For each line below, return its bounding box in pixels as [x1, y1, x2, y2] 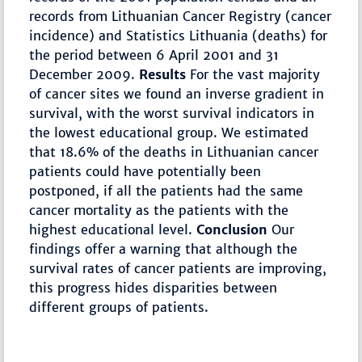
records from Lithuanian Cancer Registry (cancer [29, 8, 332, 25]
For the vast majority [186, 66, 321, 83]
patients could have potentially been [29, 163, 262, 180]
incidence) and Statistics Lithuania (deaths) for [29, 27, 328, 44]
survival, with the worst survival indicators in [29, 105, 315, 122]
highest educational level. [29, 221, 197, 238]
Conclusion [196, 221, 268, 238]
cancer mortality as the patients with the [29, 202, 289, 219]
